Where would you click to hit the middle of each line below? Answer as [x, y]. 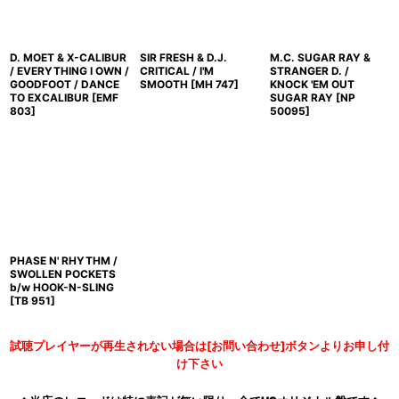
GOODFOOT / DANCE [65, 84]
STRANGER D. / [309, 71]
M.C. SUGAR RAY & [320, 57]
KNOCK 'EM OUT [312, 84]
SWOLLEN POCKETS [63, 274]
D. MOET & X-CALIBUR [68, 57]
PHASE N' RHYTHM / [64, 261]
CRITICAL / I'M [176, 71]
